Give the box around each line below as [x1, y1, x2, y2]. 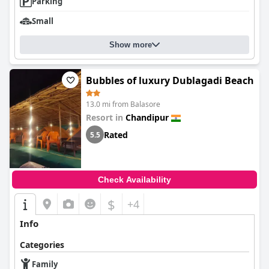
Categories [20, 239, 64, 250]
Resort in [86, 112, 125, 123]
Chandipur [125, 112, 169, 123]
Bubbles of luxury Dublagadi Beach [86, 74, 254, 87]
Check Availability [98, 175, 171, 184]
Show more [109, 40, 152, 49]
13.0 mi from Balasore [86, 99, 160, 109]
